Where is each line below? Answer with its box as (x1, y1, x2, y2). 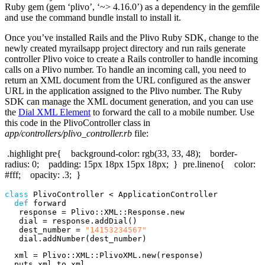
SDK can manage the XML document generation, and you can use (5, 96, 253, 106)
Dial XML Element (18, 106, 91, 117)
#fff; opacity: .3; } (5, 169, 81, 180)
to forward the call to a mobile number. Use (91, 106, 254, 117)
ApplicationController (118, 189, 218, 199)
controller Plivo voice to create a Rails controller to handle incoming (5, 53, 258, 64)
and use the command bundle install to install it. (5, 12, 181, 22)
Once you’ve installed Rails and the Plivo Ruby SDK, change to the (5, 32, 258, 43)
